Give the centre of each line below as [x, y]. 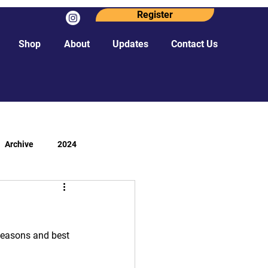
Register [155, 15]
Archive [19, 144]
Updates [130, 44]
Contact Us [194, 44]
